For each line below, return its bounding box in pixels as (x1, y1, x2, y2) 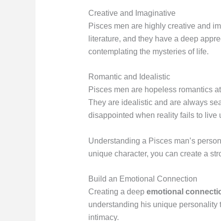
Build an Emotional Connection (88, 175, 197, 184)
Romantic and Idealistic (88, 73, 170, 81)
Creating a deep (88, 187, 147, 196)
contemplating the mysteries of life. (88, 47, 209, 56)
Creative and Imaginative (88, 8, 176, 17)
